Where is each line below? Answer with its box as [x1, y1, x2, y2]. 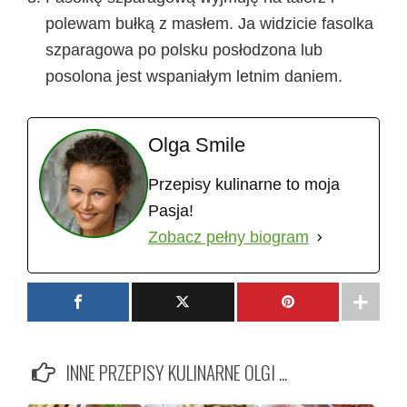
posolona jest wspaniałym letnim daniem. [45, 66, 342, 85]
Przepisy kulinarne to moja [148, 174, 340, 194]
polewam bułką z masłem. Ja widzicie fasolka [45, 14, 373, 33]
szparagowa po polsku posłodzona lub [45, 40, 323, 59]
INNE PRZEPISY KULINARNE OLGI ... [65, 357, 287, 386]
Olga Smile [148, 133, 245, 156]
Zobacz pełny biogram [148, 227, 309, 246]
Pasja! [148, 201, 194, 220]
